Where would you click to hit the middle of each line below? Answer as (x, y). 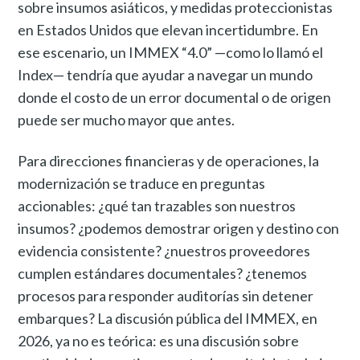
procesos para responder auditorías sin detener (166, 296)
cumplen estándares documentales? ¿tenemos (163, 274)
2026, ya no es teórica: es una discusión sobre (159, 341)
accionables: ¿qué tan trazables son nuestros (157, 206)
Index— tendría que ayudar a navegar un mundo (166, 75)
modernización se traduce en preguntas (142, 184)
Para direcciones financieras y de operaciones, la (169, 161)
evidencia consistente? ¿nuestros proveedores (164, 251)
